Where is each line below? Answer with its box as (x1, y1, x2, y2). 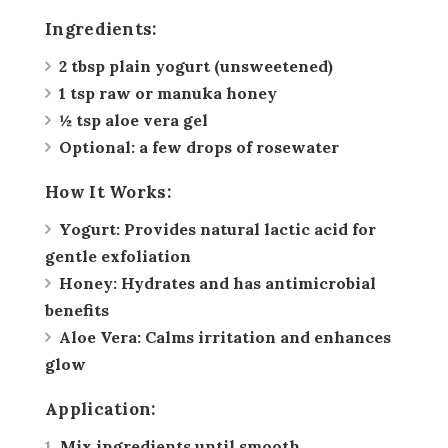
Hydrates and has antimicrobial (117, 273, 376, 294)
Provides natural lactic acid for (120, 219, 376, 240)
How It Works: (45, 181, 171, 204)
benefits (45, 300, 109, 321)
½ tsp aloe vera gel (59, 110, 208, 131)
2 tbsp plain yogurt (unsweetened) (59, 56, 333, 77)
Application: (45, 398, 156, 421)
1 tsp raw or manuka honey (59, 83, 277, 104)
